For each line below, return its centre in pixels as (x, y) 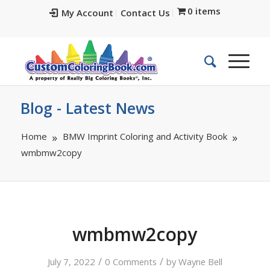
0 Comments (130, 262)
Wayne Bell (200, 262)
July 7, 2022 (71, 262)
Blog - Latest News (87, 108)
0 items (204, 11)
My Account (87, 13)
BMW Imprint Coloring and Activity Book (145, 136)
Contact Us (145, 13)
